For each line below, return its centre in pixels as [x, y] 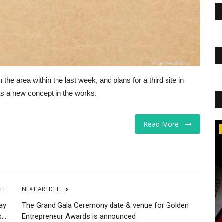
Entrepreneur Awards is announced [79, 216]
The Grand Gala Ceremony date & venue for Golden [105, 205]
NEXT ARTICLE [41, 189]
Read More [164, 124]
